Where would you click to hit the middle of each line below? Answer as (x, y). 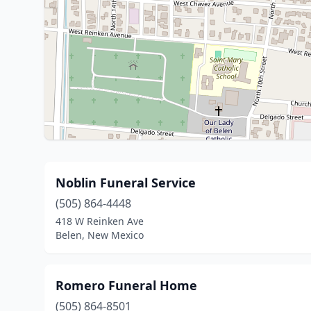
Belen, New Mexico (100, 235)
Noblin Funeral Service (126, 183)
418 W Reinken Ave (100, 221)
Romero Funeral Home (126, 285)
